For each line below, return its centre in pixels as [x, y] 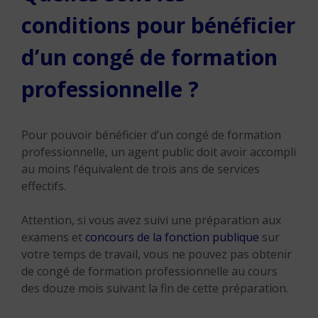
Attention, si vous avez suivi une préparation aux [151, 220]
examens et [53, 237]
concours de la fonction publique [172, 237]
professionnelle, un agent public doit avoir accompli [159, 152]
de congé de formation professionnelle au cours [149, 271]
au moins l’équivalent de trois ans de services [141, 169]
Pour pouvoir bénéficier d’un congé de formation [151, 135]
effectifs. [44, 186]
